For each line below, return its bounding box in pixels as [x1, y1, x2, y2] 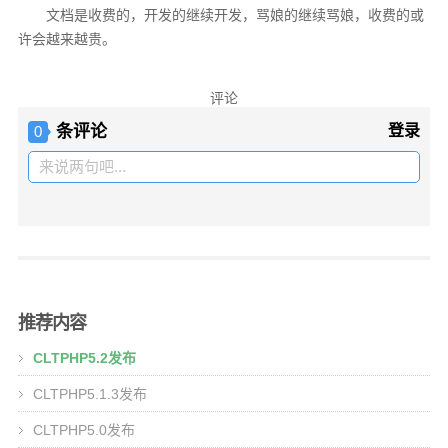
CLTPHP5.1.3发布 [33, 386, 147, 403]
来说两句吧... [39, 158, 126, 176]
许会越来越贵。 [18, 31, 116, 48]
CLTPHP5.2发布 [33, 350, 136, 367]
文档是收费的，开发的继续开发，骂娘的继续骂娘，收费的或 [18, 7, 424, 24]
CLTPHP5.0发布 [33, 422, 135, 439]
